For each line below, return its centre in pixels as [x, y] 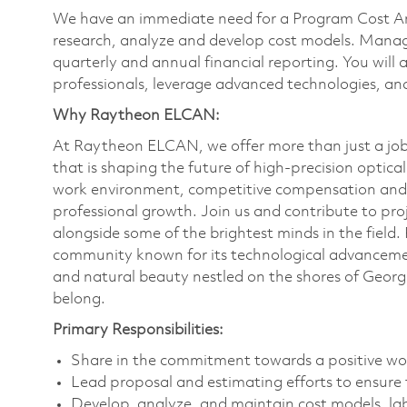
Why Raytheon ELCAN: [136, 115]
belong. [79, 299]
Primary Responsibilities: [138, 330]
